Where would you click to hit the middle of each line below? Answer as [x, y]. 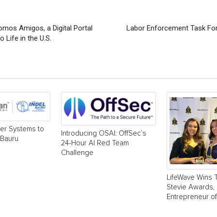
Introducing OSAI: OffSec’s [104, 133]
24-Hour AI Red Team [95, 143]
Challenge [77, 153]
